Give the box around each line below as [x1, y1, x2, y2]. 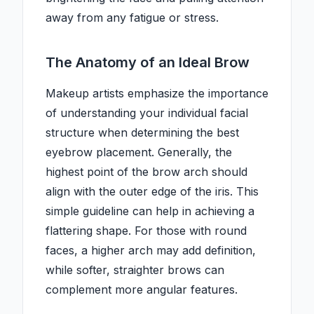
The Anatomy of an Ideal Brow [46, 54, 250, 71]
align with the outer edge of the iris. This [46, 184, 259, 199]
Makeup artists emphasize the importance [46, 86, 268, 101]
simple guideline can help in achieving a [46, 204, 254, 219]
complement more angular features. [46, 282, 238, 297]
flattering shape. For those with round [46, 224, 247, 238]
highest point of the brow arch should [46, 165, 247, 179]
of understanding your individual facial [46, 106, 248, 121]
